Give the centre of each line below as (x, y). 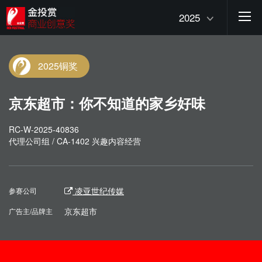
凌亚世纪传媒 (98, 191)
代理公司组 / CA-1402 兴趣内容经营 (75, 141)
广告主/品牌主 (31, 211)
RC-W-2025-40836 (44, 129)
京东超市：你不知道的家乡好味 (107, 103)
